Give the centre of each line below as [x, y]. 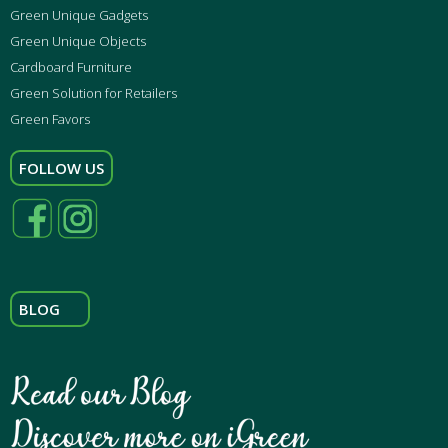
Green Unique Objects [78, 41]
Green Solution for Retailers [93, 93]
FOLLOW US [61, 168]
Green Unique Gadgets [79, 15]
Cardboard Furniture [71, 67]
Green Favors [50, 119]
